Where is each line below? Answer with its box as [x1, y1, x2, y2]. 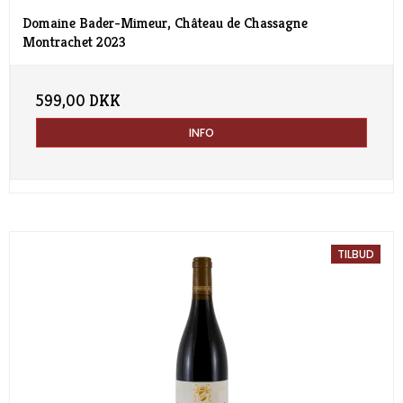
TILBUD [337, 246, 374, 262]
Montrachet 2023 [22, 33, 126, 52]
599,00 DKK [36, 91, 121, 112]
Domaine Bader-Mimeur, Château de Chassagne [22, 14, 308, 33]
